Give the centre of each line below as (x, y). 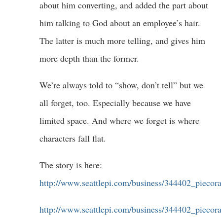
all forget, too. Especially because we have (115, 103)
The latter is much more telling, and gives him (122, 40)
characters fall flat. (73, 138)
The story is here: (71, 165)
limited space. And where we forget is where (119, 120)
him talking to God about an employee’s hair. (120, 23)
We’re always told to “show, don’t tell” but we (121, 85)
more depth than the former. (89, 58)
